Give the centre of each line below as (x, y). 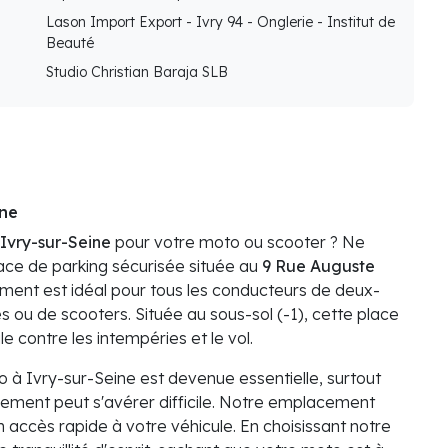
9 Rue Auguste (318, 266)
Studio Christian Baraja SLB (137, 72)
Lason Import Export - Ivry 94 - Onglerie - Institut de (220, 22)
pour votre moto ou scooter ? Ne (238, 242)
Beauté (70, 43)
